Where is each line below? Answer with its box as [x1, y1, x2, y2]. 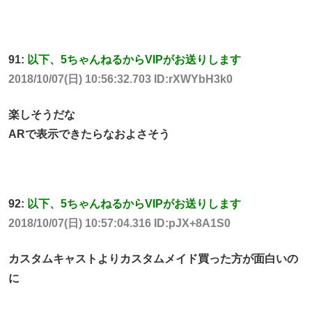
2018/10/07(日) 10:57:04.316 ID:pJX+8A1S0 [8, 217, 231, 230]
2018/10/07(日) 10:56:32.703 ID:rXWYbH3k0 [8, 73, 233, 86]
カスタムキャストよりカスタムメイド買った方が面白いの [8, 252, 298, 265]
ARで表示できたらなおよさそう [8, 127, 170, 140]
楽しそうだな [8, 108, 75, 120]
